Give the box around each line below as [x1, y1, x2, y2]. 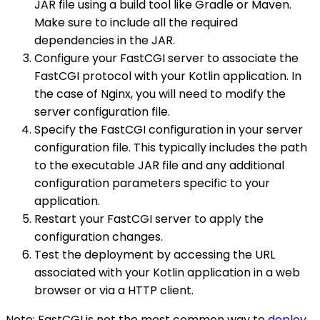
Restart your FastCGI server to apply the [34, 210, 264, 227]
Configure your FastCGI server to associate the [34, 49, 299, 66]
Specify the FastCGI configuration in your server [34, 121, 303, 138]
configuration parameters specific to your [34, 174, 270, 191]
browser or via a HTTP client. [34, 281, 194, 299]
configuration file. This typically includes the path [34, 139, 307, 156]
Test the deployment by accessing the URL [34, 246, 275, 263]
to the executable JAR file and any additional [34, 156, 284, 174]
